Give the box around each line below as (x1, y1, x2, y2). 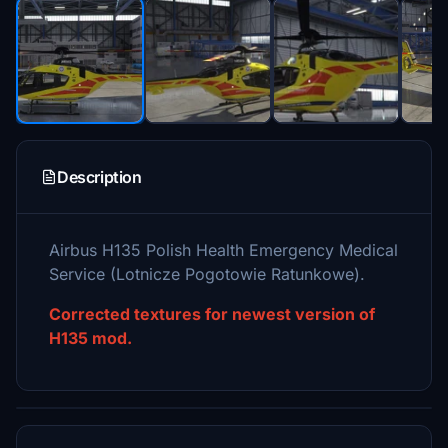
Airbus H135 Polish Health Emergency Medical (49, 240, 398, 260)
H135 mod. (49, 328, 132, 348)
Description (57, 167, 142, 187)
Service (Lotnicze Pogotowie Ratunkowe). (49, 264, 365, 284)
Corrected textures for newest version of (49, 304, 375, 324)
